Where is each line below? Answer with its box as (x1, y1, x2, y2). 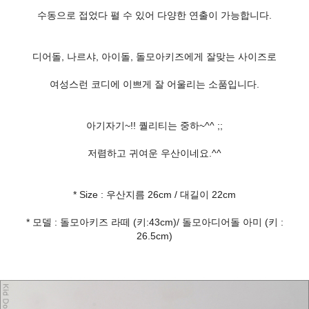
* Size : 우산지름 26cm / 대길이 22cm (73, 189, 236, 201)
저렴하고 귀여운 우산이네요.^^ (88, 148, 221, 159)
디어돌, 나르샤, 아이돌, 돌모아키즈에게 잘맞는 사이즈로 (32, 51, 277, 63)
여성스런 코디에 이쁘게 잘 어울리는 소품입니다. (50, 79, 259, 90)
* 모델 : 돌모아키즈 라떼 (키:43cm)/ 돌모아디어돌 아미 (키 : (26, 217, 283, 228)
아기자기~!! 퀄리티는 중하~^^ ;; (86, 120, 223, 132)
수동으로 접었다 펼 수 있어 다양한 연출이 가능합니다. (37, 10, 272, 21)
